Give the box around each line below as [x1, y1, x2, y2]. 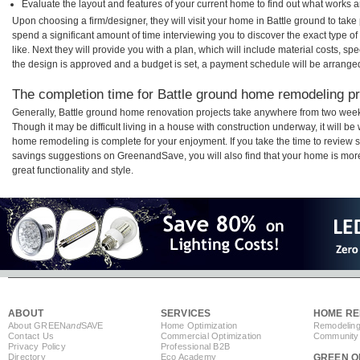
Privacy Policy [8, 342, 66, 352]
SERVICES [160, 308, 211, 320]
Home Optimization [160, 321, 238, 331]
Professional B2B [160, 342, 231, 352]
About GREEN [8, 321, 67, 331]
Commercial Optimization [160, 331, 262, 342]
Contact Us [8, 331, 54, 342]
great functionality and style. [12, 165, 133, 177]
